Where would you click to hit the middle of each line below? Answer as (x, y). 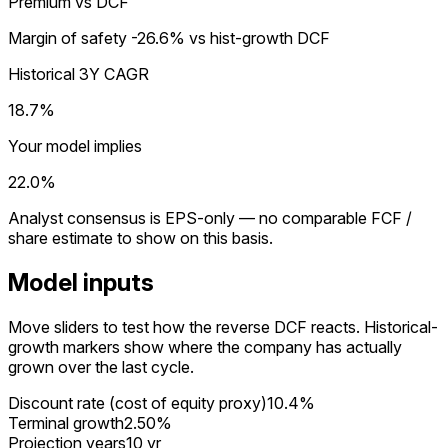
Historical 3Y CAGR (78, 74)
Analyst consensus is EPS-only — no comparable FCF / (210, 218)
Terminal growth (66, 423)
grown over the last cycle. (101, 367)
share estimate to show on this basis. (140, 238)
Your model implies (75, 146)
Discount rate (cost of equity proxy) (137, 403)
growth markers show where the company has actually (205, 347)
